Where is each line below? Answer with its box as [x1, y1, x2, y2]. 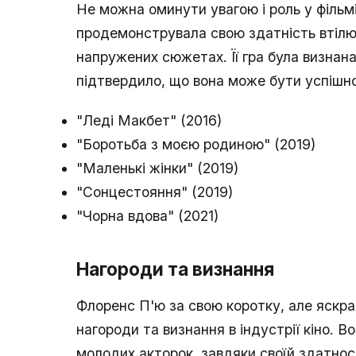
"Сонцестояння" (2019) [76, 184, 233, 201]
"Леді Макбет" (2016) [76, 112, 222, 130]
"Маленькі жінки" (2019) [76, 160, 238, 177]
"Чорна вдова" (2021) [76, 207, 219, 225]
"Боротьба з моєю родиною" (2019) [76, 136, 315, 153]
